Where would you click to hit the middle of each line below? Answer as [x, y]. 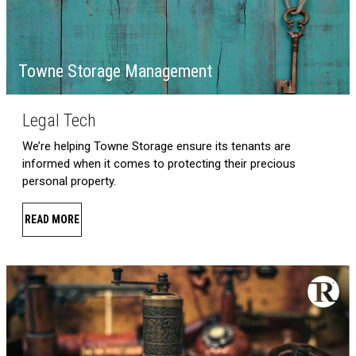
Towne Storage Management [115, 71]
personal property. [69, 181]
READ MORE [52, 219]
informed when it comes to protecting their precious [159, 163]
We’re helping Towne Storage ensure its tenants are [157, 146]
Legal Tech [59, 120]
